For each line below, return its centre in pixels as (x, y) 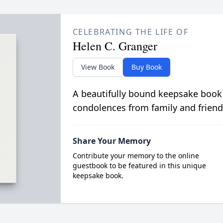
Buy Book (146, 67)
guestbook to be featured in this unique (139, 166)
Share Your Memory (111, 141)
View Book (98, 67)
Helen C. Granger (115, 46)
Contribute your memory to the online (136, 156)
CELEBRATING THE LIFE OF (130, 32)
